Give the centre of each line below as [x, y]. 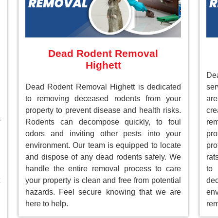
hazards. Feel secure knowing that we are [103, 192]
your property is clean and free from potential [103, 181]
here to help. [47, 204]
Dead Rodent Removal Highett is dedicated [103, 87]
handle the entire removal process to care [103, 169]
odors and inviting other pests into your [103, 134]
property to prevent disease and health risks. [103, 110]
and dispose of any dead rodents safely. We [103, 157]
